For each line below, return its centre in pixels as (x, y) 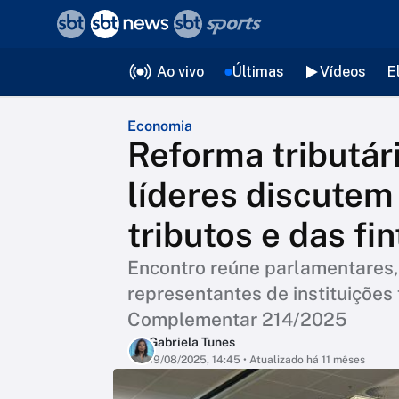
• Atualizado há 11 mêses (303, 360)
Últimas (258, 72)
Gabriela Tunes (192, 342)
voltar (52, 24)
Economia (160, 126)
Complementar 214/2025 (237, 319)
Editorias (134, 68)
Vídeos (342, 72)
